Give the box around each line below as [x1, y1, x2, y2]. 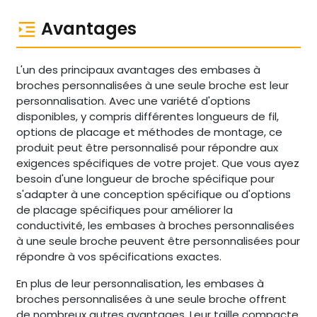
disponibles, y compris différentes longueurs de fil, [16, 109, 279, 124]
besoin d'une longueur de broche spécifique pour [16, 171, 275, 186]
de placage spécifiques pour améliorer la [16, 202, 233, 217]
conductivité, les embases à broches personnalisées [16, 218, 294, 233]
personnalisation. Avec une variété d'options [16, 93, 250, 108]
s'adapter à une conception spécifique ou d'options [16, 187, 291, 202]
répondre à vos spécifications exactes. [16, 249, 221, 264]
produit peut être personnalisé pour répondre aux [16, 140, 278, 155]
